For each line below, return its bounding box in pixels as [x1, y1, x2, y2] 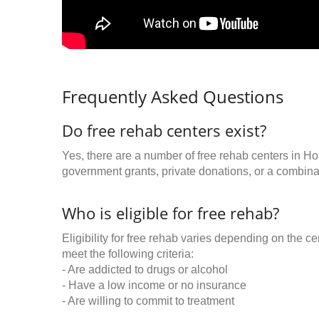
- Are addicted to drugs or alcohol [62, 263, 228, 276]
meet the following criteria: [62, 248, 194, 260]
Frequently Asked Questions [62, 85, 283, 108]
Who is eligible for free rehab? [62, 202, 279, 224]
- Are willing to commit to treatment [62, 295, 234, 307]
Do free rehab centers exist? [62, 120, 266, 141]
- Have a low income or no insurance [62, 279, 246, 291]
